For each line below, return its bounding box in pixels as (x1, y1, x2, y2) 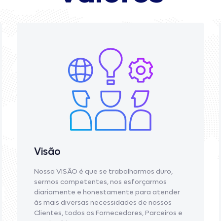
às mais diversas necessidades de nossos (34, 198, 172, 208)
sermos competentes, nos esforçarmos (34, 177, 167, 187)
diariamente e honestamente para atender (34, 187, 180, 197)
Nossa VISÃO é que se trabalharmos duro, (34, 167, 173, 177)
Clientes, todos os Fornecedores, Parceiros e (34, 208, 183, 218)
